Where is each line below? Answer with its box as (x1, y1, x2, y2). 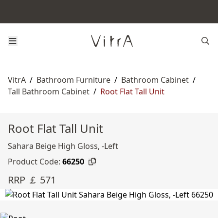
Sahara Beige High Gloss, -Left (8, 141, 118, 151)
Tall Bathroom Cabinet (8, 86, 90, 97)
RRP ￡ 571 (8, 173, 56, 186)
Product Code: (8, 156, 60, 167)
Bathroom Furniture (36, 74, 110, 85)
